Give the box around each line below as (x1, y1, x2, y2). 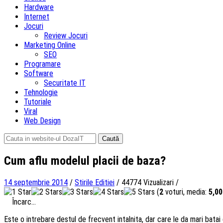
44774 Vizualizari (121, 177, 174, 187)
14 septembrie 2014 (4, 177, 68, 187)
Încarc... (12, 197, 36, 207)
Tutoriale (24, 97, 51, 107)
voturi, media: (163, 187, 209, 197)
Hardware (24, 2, 54, 12)
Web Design (24, 116, 61, 125)
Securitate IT (44, 78, 86, 88)
